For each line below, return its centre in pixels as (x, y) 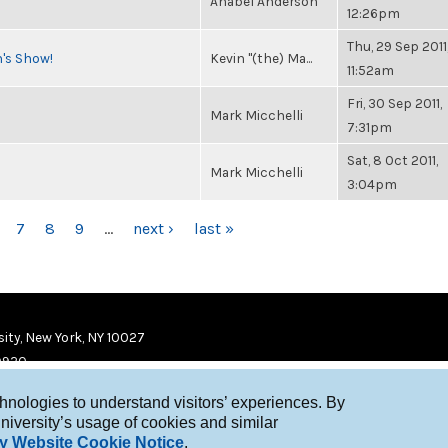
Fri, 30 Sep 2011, (394, 103)
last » (213, 228)
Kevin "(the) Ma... (261, 58)
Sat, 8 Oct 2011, (392, 160)
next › (153, 228)
